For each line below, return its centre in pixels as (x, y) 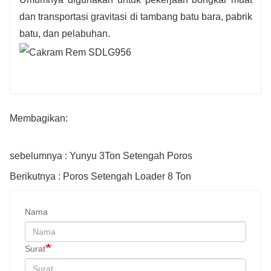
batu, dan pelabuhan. (65, 34)
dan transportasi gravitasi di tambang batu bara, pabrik (136, 17)
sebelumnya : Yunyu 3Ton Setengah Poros (101, 155)
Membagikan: (39, 118)
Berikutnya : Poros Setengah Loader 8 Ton (100, 176)
